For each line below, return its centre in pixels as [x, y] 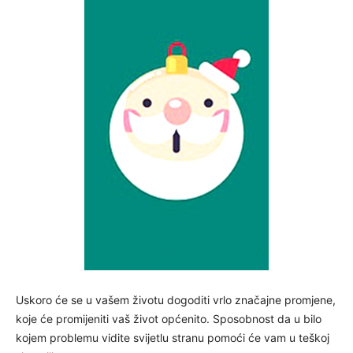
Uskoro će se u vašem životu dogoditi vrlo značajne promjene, [176, 300]
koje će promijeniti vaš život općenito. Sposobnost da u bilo [169, 319]
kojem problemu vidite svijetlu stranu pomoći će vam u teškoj [173, 338]
